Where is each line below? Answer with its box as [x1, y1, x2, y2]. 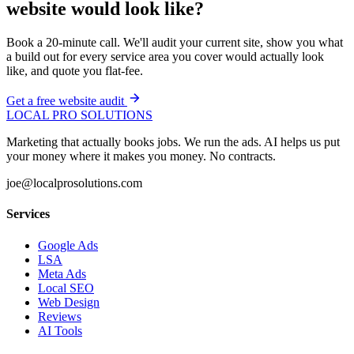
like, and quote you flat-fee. [6, 64, 143, 78]
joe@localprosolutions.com [6, 176, 142, 190]
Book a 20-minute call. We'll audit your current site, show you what [6, 36, 343, 50]
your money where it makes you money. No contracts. [6, 149, 276, 164]
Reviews [38, 309, 81, 323]
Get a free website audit [6, 94, 124, 108]
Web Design [38, 295, 100, 309]
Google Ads [38, 238, 98, 252]
